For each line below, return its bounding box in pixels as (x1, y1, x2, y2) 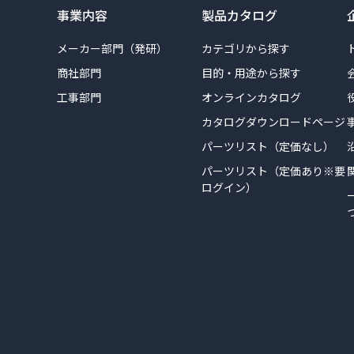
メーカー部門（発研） (57, 40, 168, 56)
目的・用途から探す (201, 65, 302, 81)
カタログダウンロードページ (201, 114, 346, 130)
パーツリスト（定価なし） (201, 138, 335, 154)
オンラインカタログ (201, 89, 302, 105)
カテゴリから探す (201, 40, 291, 56)
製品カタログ (201, 6, 278, 24)
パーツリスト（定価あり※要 (201, 163, 346, 179)
